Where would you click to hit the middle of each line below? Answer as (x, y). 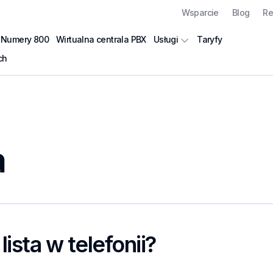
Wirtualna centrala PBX (101, 39)
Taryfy (210, 39)
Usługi (166, 39)
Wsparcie (200, 12)
